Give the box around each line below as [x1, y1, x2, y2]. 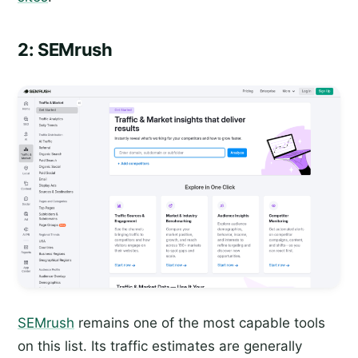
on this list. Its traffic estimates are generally [18, 338, 302, 355]
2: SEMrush [18, 39, 113, 61]
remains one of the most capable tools [74, 315, 325, 332]
